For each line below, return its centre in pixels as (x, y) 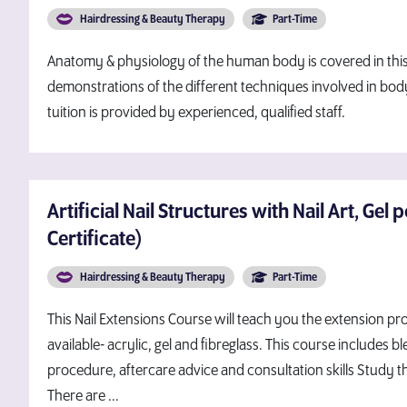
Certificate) (94, 239)
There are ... (83, 396)
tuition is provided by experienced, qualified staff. (196, 113)
